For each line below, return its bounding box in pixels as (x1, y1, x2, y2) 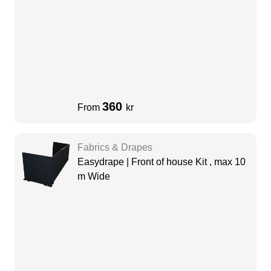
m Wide (77, 171, 110, 182)
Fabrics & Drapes (77, 142, 152, 153)
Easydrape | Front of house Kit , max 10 (77, 157, 246, 168)
